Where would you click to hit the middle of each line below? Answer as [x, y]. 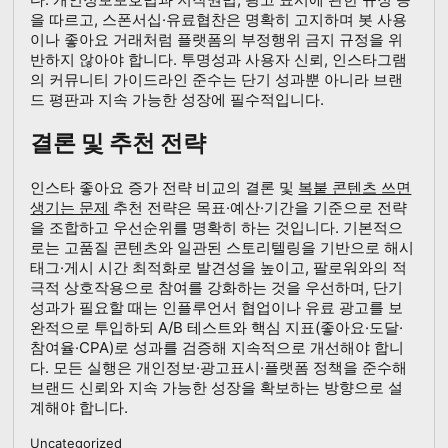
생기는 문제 [70, 207]
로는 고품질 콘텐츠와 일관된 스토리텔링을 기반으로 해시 [222, 247]
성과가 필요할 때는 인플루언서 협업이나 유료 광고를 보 [217, 307]
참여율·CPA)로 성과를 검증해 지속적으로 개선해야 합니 [217, 347]
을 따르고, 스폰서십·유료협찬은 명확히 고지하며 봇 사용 [219, 19]
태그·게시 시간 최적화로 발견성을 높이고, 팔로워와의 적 [219, 267]
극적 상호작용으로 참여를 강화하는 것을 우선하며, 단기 [217, 287]
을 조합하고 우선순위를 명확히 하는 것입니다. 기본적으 [217, 227]
